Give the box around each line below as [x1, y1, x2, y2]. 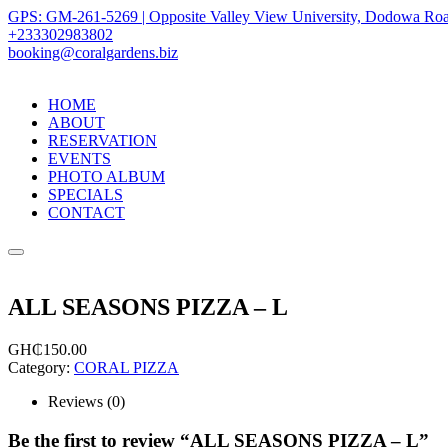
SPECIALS [48, 186, 123, 203]
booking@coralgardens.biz [8, 44, 178, 61]
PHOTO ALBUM [48, 168, 165, 185]
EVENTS [48, 150, 111, 167]
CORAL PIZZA [74, 358, 179, 376]
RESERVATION [48, 132, 157, 149]
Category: [8, 358, 74, 376]
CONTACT [48, 204, 125, 221]
